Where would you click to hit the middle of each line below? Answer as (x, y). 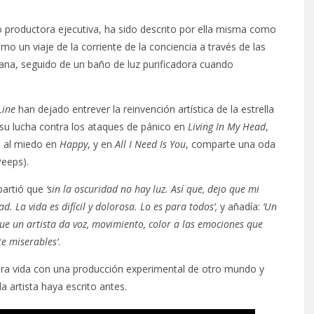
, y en (101, 144)
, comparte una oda (231, 144)
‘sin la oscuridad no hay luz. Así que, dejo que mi (153, 189)
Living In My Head (227, 127)
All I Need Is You (150, 144)
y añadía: (240, 206)
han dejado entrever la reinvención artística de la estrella (145, 109)
